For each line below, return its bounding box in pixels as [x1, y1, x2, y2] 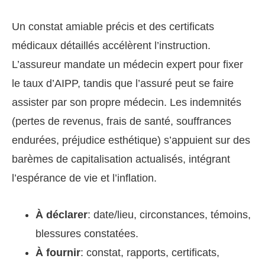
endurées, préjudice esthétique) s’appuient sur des [12, 134, 250, 146]
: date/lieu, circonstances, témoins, [88, 208, 251, 221]
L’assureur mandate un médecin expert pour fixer [12, 58, 243, 70]
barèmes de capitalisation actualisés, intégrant [12, 153, 230, 165]
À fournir [35, 246, 80, 258]
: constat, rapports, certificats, [80, 246, 219, 258]
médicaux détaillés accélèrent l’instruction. [12, 39, 211, 51]
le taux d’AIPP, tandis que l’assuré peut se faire [12, 77, 234, 89]
